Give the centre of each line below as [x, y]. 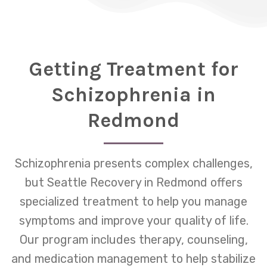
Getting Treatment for [133, 69]
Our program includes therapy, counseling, [133, 240]
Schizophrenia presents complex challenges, [133, 164]
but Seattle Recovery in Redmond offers [133, 183]
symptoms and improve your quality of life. [133, 221]
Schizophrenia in [133, 94]
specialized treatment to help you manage [133, 202]
